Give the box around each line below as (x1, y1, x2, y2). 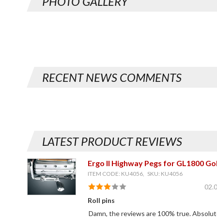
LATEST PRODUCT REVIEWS (42, 134, 182, 148)
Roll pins (87, 196, 115, 204)
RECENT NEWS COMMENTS (42, 70, 182, 84)
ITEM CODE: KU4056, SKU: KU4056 (87, 170, 183, 177)
